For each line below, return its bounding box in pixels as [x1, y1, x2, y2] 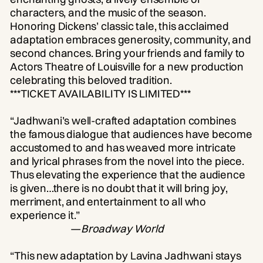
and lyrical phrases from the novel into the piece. [10, 154, 244, 168]
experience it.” [10, 208, 80, 222]
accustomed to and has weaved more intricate [10, 141, 237, 155]
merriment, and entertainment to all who [10, 195, 206, 209]
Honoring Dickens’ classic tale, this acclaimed [10, 19, 229, 33]
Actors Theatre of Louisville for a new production [10, 60, 244, 74]
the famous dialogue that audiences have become [10, 127, 252, 141]
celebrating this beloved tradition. [10, 73, 172, 87]
